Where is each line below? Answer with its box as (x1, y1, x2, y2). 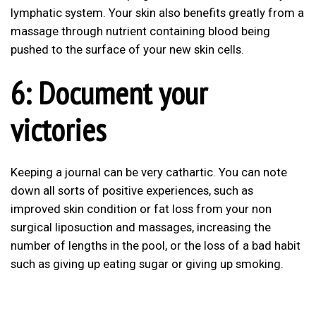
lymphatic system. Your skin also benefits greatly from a (11, 5, 304, 20)
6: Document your (11, 71, 207, 113)
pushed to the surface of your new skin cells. (11, 42, 244, 56)
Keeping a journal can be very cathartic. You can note (11, 165, 287, 180)
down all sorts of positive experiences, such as (11, 183, 253, 198)
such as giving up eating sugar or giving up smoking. (11, 257, 284, 272)
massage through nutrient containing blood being (11, 23, 270, 38)
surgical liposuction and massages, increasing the (11, 220, 271, 235)
